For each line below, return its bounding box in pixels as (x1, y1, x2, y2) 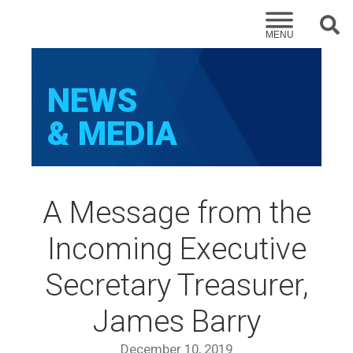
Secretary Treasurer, (44, 267, 309, 303)
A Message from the (42, 195, 311, 230)
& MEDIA (47, 114, 177, 153)
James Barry (92, 303, 261, 339)
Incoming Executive (46, 231, 307, 266)
